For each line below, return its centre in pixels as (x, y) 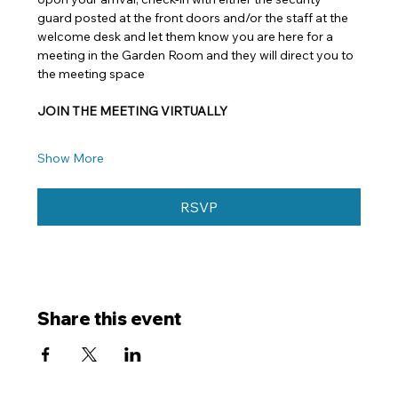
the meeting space (92, 73)
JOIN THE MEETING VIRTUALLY (133, 111)
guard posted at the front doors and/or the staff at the (195, 17)
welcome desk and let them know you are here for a (187, 36)
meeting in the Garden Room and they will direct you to (197, 55)
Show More (71, 158)
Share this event (110, 318)
